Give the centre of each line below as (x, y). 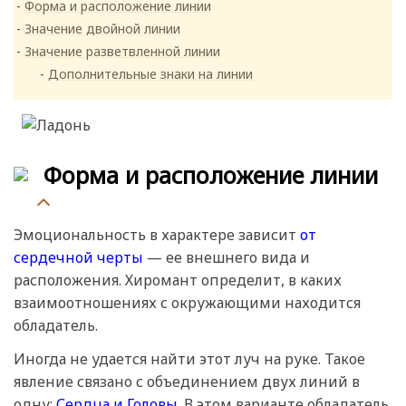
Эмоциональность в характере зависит (157, 235)
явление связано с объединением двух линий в (187, 382)
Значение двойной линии (102, 29)
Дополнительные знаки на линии (150, 74)
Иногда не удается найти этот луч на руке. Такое (189, 359)
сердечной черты (78, 258)
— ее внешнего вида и (227, 258)
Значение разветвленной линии (122, 52)
